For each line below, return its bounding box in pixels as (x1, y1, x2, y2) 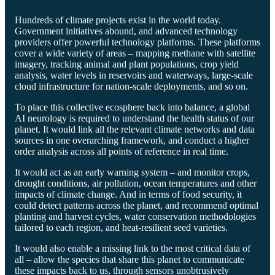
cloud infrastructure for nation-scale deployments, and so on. (15, 80, 248, 91)
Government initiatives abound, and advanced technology (15, 25, 238, 36)
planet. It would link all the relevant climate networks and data (15, 123, 255, 134)
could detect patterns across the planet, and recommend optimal (15, 199, 258, 211)
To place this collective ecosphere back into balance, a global (15, 101, 250, 112)
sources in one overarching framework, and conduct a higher (15, 134, 249, 145)
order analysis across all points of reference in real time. (15, 145, 228, 157)
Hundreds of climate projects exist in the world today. (15, 14, 221, 25)
